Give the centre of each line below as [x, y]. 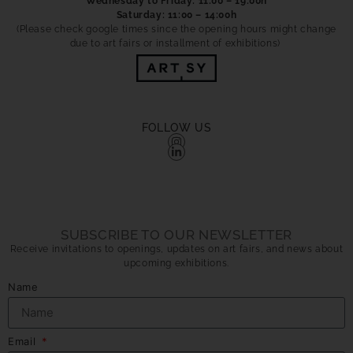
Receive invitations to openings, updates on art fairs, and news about [176, 249]
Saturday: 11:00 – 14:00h [176, 15]
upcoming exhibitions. [176, 264]
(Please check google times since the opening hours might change [176, 29]
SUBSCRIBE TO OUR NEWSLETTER [176, 235]
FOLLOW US [176, 128]
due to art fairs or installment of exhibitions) [176, 43]
